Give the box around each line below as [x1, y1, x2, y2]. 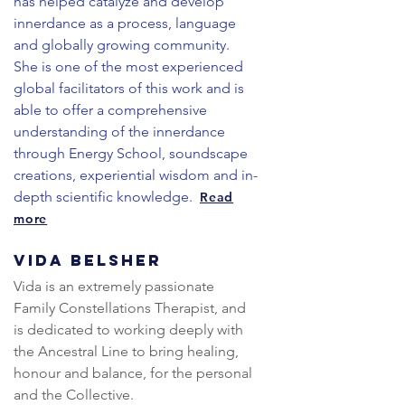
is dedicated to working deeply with [14, 321, 243, 339]
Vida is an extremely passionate [14, 278, 214, 296]
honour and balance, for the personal [14, 364, 252, 382]
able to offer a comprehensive [14, 101, 207, 119]
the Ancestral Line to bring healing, [14, 343, 239, 361]
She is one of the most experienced [14, 58, 243, 76]
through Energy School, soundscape [14, 145, 248, 163]
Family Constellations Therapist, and [14, 299, 246, 317]
